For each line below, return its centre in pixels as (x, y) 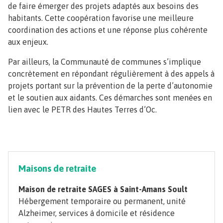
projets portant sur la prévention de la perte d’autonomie (110, 86)
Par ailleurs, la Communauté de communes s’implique (105, 62)
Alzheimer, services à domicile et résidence (97, 213)
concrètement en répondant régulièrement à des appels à (111, 74)
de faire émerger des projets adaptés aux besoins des (103, 6)
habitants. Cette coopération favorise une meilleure (101, 18)
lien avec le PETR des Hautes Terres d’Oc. (82, 110)
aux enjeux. (28, 42)
